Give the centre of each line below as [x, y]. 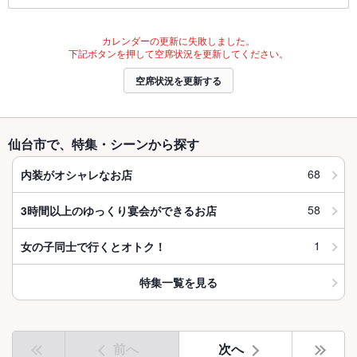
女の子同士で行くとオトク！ [93, 246]
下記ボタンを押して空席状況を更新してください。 [178, 53]
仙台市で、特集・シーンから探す [104, 144]
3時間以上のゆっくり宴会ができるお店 [119, 210]
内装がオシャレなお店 [76, 174]
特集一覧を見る [178, 282]
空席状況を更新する [178, 81]
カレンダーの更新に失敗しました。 [178, 41]
